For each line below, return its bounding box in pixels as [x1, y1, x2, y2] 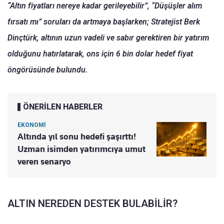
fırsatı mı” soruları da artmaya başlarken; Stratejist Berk [7, 16, 200, 26]
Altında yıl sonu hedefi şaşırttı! [17, 131, 136, 141]
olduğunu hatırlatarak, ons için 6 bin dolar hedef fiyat [7, 48, 193, 58]
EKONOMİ [17, 121, 46, 128]
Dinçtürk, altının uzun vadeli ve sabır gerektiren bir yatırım [7, 32, 209, 42]
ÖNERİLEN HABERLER [23, 101, 102, 111]
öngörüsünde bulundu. [7, 64, 87, 74]
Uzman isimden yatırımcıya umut [17, 143, 145, 154]
